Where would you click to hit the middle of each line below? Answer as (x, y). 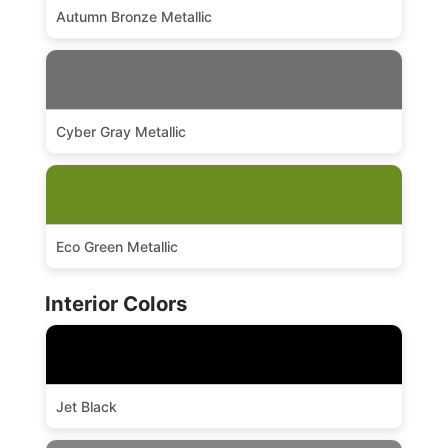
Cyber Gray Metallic (120, 132)
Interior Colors (115, 304)
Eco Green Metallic (116, 247)
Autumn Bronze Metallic (133, 17)
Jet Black (86, 407)
